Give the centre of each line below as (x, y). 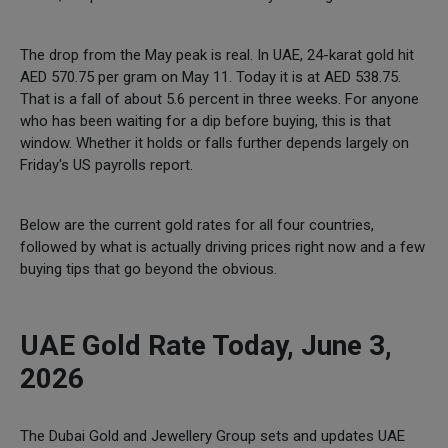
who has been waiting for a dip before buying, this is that (205, 120)
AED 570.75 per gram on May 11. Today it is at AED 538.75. (210, 76)
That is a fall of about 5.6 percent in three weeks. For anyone (219, 98)
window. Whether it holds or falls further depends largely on (214, 142)
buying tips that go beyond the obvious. (148, 268)
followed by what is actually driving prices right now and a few (222, 246)
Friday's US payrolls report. (106, 164)
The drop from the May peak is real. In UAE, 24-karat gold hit (217, 54)
